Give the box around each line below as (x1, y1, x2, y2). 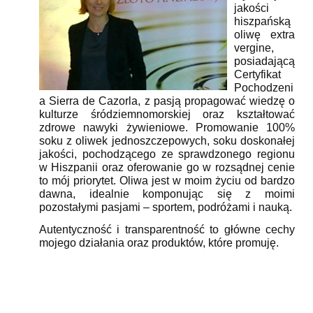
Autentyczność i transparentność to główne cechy (39, 224, 295, 236)
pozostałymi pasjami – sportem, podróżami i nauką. (39, 201, 292, 214)
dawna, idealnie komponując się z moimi (39, 188, 295, 201)
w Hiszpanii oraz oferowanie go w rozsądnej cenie (39, 161, 295, 174)
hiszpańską (234, 15, 291, 28)
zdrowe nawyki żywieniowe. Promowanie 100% (39, 122, 295, 134)
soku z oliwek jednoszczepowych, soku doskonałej (39, 135, 295, 147)
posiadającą (234, 55, 295, 68)
